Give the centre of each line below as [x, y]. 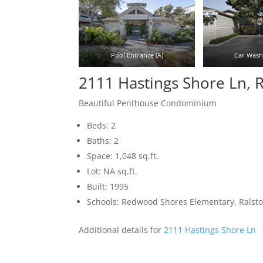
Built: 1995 [108, 187]
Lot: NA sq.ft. [112, 171]
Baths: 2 [103, 141]
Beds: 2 [102, 126]
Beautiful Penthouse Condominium [148, 103]
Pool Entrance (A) [137, 55]
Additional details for [122, 230]
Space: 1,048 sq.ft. [123, 156]
